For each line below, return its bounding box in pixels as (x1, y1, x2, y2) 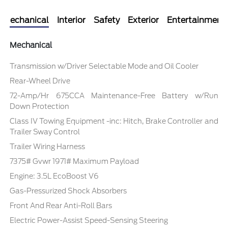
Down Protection (10, 102, 70, 111)
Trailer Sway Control (10, 128, 80, 136)
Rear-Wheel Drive (10, 77, 71, 85)
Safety (94, 15, 120, 25)
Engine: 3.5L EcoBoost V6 (10, 172, 99, 181)
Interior (57, 15, 85, 25)
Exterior (128, 15, 159, 25)
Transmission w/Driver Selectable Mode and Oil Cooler (10, 62, 199, 71)
